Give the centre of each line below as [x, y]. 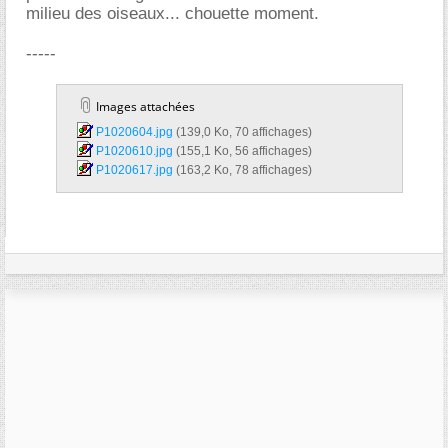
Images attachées [144, 106]
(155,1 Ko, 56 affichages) [244, 151]
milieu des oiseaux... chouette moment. [172, 13]
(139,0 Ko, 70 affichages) [244, 132]
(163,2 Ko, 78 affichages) [244, 170]
